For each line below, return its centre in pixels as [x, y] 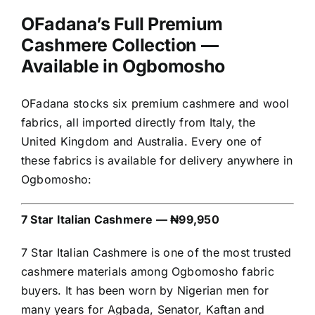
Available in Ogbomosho [123, 66]
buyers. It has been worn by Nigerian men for [145, 291]
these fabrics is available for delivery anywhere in [157, 161]
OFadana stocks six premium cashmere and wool [155, 104]
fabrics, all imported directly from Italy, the [139, 123]
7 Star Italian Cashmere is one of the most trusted [156, 253]
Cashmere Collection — [120, 45]
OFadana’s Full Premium [122, 24]
